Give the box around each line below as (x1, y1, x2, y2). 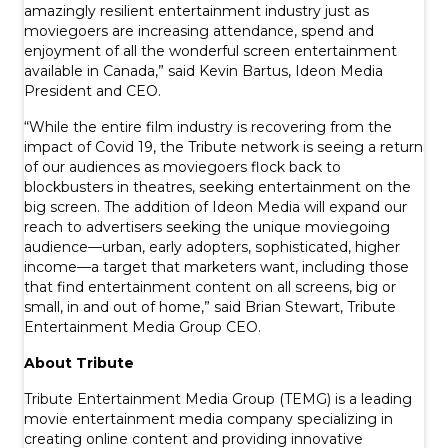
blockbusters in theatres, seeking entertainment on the (24, 178, 411, 197)
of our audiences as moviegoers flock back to (24, 158, 341, 177)
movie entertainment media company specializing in (24, 410, 393, 429)
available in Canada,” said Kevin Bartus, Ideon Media (24, 62, 383, 81)
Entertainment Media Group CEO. (24, 318, 261, 337)
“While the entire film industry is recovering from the (24, 118, 392, 137)
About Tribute (24, 354, 134, 373)
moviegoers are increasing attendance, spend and (24, 22, 374, 41)
